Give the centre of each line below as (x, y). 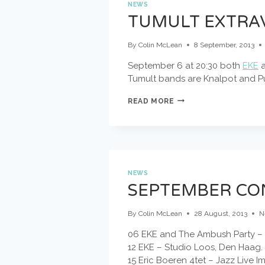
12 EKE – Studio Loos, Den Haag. (195, 248)
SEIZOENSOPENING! (215, 141)
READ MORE (151, 101)
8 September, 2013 (224, 45)
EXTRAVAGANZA (205, 109)
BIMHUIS (191, 130)
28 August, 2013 (221, 214)
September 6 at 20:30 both (185, 65)
